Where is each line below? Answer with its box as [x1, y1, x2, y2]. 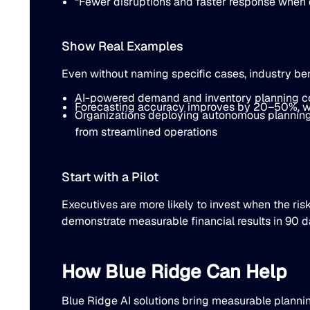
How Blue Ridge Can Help [61, 259, 286, 284]
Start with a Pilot [61, 168, 158, 185]
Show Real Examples [61, 38, 183, 55]
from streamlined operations [74, 125, 217, 140]
